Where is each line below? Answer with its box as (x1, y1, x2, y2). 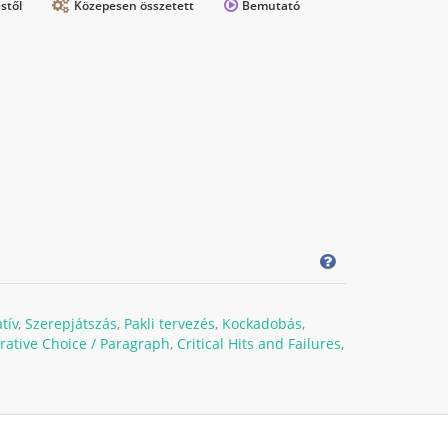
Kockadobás (221, 313, 302, 333)
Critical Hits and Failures (176, 333, 341, 353)
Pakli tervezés (123, 313, 215, 333)
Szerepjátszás (24, 313, 117, 333)
